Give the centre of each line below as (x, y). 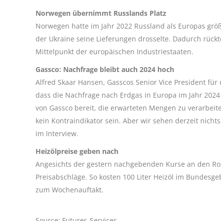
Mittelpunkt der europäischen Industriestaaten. (114, 51)
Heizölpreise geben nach (77, 151)
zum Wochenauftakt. (70, 189)
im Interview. (57, 133)
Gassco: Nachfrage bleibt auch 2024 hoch (105, 69)
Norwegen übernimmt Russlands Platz (101, 13)
